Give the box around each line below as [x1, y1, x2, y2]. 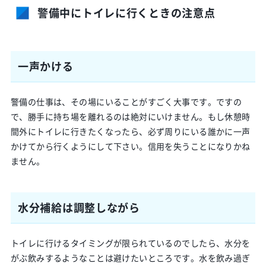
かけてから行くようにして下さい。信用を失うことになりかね [10, 140, 251, 152]
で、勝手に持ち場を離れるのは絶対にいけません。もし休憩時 [10, 110, 251, 122]
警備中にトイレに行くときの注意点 [37, 5, 216, 20]
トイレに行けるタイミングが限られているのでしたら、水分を [10, 237, 251, 249]
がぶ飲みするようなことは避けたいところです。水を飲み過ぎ [10, 252, 251, 264]
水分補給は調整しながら [17, 199, 140, 215]
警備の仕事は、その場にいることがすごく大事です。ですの [10, 96, 242, 107]
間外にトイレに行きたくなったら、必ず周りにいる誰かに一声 [10, 125, 251, 137]
